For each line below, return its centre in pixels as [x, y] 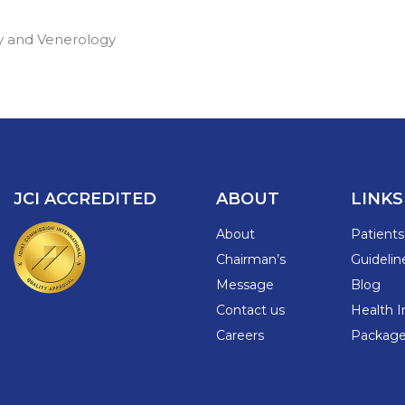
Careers [240, 336]
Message [245, 285]
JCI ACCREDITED [85, 199]
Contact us [250, 311]
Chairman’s [251, 260]
